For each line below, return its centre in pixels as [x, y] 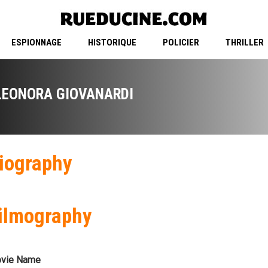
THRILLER [244, 43]
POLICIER [181, 43]
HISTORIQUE [112, 43]
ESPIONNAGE [36, 43]
